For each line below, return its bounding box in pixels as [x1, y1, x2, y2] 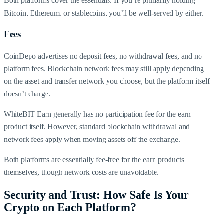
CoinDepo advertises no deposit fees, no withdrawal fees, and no [4, 52, 202, 61]
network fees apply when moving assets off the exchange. [4, 135, 180, 144]
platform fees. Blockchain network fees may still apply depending [4, 64, 204, 73]
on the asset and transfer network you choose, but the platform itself [4, 77, 210, 86]
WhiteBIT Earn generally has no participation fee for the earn [4, 110, 191, 119]
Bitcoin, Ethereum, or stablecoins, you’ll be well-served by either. [4, 8, 203, 17]
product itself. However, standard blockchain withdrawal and [4, 123, 190, 131]
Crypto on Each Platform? [4, 201, 136, 214]
